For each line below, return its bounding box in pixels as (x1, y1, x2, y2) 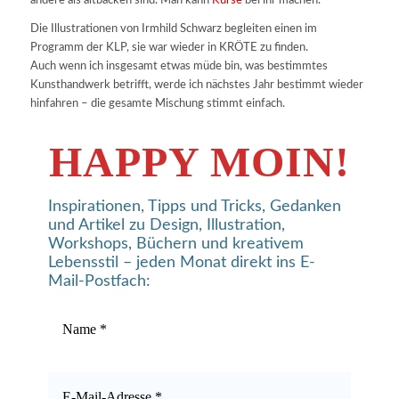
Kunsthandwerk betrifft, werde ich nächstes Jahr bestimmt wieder (29, 78, 363, 91)
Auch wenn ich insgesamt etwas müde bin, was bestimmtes (29, 60, 328, 72)
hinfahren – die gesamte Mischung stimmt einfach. (29, 97, 285, 110)
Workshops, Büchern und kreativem (47, 235, 304, 252)
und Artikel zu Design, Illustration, (47, 216, 285, 233)
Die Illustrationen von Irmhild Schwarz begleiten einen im (29, 22, 317, 35)
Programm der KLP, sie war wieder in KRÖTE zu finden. (29, 41, 308, 53)
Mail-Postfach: (47, 273, 151, 289)
